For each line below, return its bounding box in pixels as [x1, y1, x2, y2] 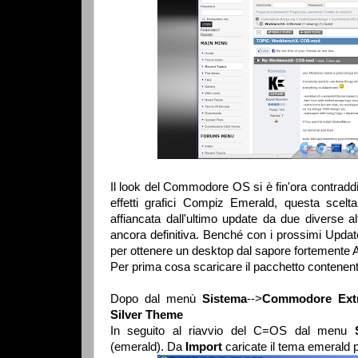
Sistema [201, 292, 247, 305]
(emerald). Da [110, 340, 185, 353]
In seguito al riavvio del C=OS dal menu [110, 324, 355, 337]
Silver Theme [110, 308, 183, 321]
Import [185, 340, 225, 353]
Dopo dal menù [110, 292, 202, 305]
